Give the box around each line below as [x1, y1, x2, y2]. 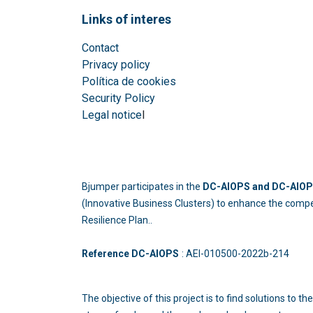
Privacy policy [82, 58, 153, 71]
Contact [82, 41, 119, 54]
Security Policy [82, 92, 155, 105]
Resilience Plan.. [82, 214, 152, 226]
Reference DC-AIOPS [82, 248, 179, 259]
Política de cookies [82, 75, 176, 88]
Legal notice [82, 108, 142, 122]
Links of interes [82, 12, 171, 27]
